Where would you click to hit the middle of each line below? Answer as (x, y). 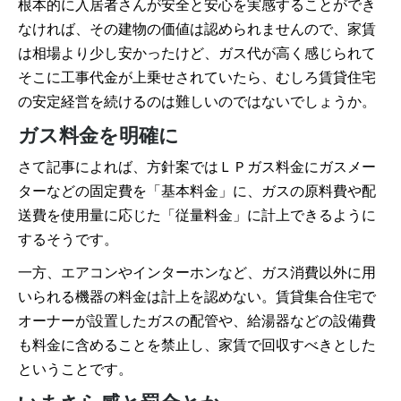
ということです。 (75, 369)
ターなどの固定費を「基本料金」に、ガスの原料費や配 (197, 191)
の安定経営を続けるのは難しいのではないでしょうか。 (197, 101)
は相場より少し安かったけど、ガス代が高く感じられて (197, 53)
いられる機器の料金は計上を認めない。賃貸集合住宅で (197, 296)
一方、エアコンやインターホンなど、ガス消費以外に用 (197, 272)
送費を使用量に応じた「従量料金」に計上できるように (197, 215)
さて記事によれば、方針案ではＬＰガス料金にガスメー (197, 166)
